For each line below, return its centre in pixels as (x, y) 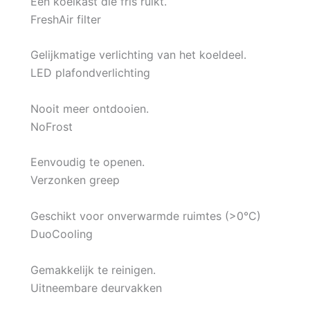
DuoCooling (62, 234)
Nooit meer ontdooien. (90, 108)
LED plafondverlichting (90, 73)
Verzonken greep (75, 180)
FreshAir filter (66, 19)
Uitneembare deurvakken (96, 288)
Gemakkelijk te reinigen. (93, 270)
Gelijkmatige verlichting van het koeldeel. (138, 55)
